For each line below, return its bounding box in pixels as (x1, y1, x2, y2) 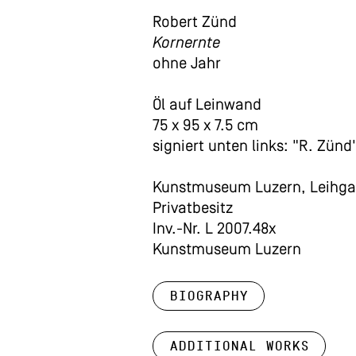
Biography (169, 288, 248, 304)
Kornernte (153, 36, 220, 52)
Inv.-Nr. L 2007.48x (153, 222, 276, 238)
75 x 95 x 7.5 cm (153, 118, 258, 134)
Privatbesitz (153, 201, 233, 217)
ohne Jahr (153, 56, 221, 72)
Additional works (169, 338, 309, 354)
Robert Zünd (153, 15, 237, 31)
